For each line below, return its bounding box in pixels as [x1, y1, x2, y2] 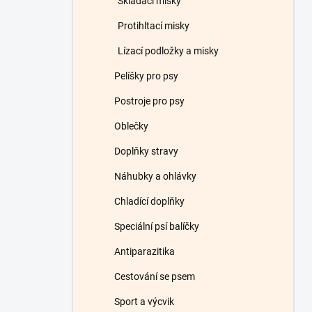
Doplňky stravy [114, 146, 178, 157]
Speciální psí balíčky [114, 221, 199, 232]
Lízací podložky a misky [118, 45, 219, 56]
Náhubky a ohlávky [114, 171, 196, 182]
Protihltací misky [118, 20, 189, 31]
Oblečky [114, 120, 148, 132]
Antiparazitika [114, 246, 175, 257]
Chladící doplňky [114, 196, 185, 207]
